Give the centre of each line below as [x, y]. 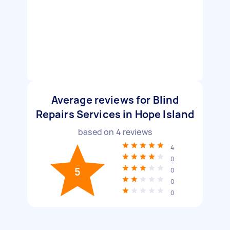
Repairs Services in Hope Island [115, 114]
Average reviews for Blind [115, 100]
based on [97, 132]
